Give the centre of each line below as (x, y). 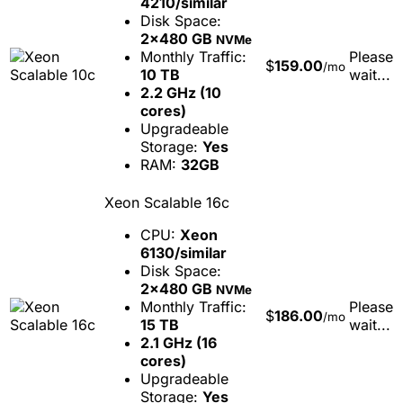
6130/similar (184, 252)
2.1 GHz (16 (179, 342)
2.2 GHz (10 (181, 92)
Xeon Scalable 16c (167, 202)
